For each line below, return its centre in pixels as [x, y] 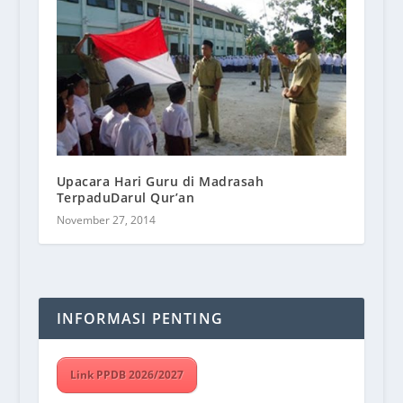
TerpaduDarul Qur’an [125, 197]
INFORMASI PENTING [139, 318]
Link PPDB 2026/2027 [126, 374]
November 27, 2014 [106, 219]
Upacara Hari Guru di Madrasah [160, 181]
